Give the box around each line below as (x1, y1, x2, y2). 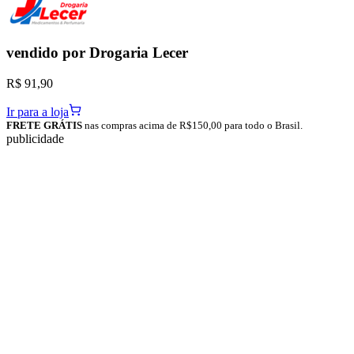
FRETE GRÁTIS (6, 119, 82, 132)
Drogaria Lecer (89, 44, 188, 62)
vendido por (6, 44, 89, 62)
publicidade (6, 132, 64, 146)
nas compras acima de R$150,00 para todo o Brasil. (82, 119, 303, 132)
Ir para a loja (6, 105, 69, 119)
